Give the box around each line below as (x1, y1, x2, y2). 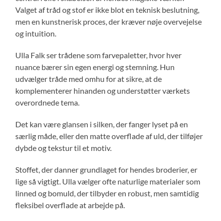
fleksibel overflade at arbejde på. (15, 200, 125, 210)
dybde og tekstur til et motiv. (15, 143, 112, 152)
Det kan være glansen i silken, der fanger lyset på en (15, 119, 188, 129)
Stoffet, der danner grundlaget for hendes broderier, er (15, 164, 198, 174)
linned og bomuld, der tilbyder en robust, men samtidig (15, 188, 199, 198)
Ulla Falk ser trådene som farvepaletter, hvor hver (15, 50, 182, 60)
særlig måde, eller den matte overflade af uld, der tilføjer (15, 131, 203, 141)
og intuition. (15, 28, 57, 38)
